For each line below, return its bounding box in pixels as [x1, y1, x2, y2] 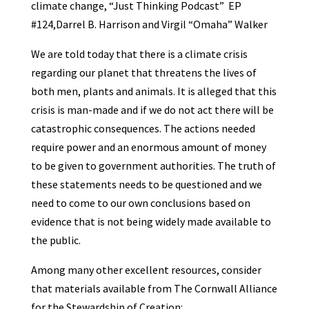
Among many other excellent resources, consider [30, 262, 261, 277]
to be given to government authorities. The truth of [30, 158, 276, 172]
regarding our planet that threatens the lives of [30, 65, 257, 79]
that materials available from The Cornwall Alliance [30, 281, 277, 295]
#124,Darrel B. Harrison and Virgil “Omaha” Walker [30, 17, 268, 31]
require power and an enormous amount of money [30, 139, 266, 154]
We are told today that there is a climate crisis [30, 46, 248, 61]
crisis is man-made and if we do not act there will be [30, 102, 274, 117]
